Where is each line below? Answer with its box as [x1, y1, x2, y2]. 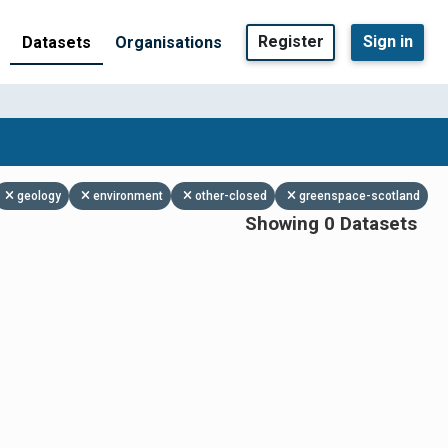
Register [257, 32, 324, 51]
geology [17, 189, 61, 203]
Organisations [115, 32, 222, 52]
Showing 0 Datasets [245, 212, 417, 235]
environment [93, 189, 163, 203]
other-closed [195, 189, 267, 203]
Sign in [362, 32, 413, 51]
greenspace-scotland [299, 189, 420, 203]
